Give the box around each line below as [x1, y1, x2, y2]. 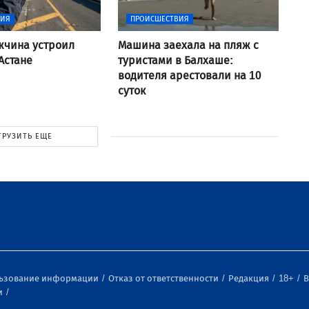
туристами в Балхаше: [117, 53, 233, 67]
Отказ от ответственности [108, 273, 221, 283]
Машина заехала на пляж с [117, 38, 259, 52]
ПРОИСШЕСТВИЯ [130, 14, 189, 23]
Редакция [228, 273, 271, 283]
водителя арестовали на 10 [117, 68, 261, 82]
